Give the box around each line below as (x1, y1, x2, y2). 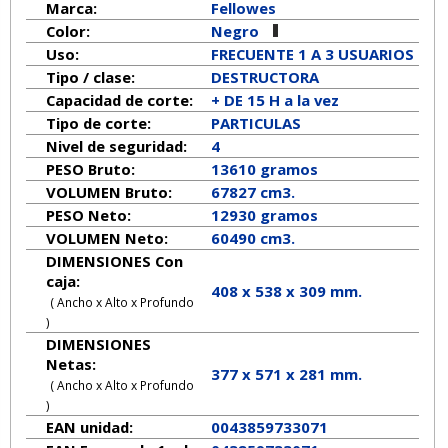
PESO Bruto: (45, 159, 135, 180)
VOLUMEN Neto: (45, 228, 168, 249)
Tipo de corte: (45, 113, 151, 134)
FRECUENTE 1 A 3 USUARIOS (210, 44, 414, 65)
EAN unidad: (45, 417, 133, 438)
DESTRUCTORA (210, 67, 319, 88)
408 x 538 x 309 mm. (210, 281, 362, 302)
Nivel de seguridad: (45, 136, 187, 157)
